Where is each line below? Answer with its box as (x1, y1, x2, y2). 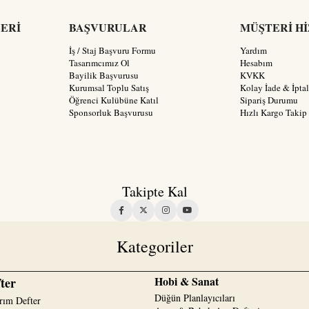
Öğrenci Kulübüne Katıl (69, 94, 159, 107)
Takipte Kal (121, 182, 188, 201)
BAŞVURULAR (69, 19, 147, 36)
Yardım (240, 44, 267, 57)
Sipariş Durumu (240, 94, 298, 107)
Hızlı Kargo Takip (240, 106, 307, 119)
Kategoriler (116, 235, 193, 258)
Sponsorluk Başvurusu (69, 106, 153, 119)
